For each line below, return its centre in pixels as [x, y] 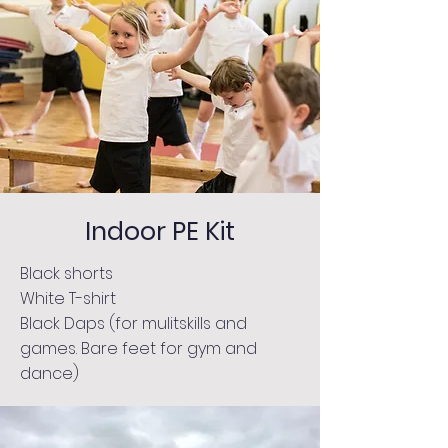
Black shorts [66, 273]
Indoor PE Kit [160, 231]
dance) [49, 373]
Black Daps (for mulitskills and [133, 323]
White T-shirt [68, 298]
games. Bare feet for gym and [138, 348]
